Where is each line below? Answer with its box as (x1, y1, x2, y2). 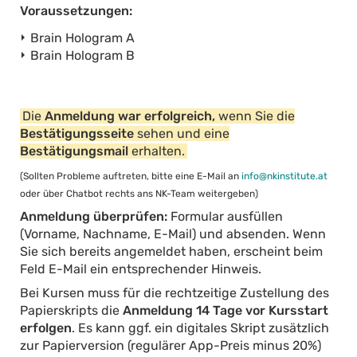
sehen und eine (136, 125, 229, 141)
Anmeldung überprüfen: (19, 208, 167, 224)
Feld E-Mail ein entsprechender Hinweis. (19, 261, 261, 277)
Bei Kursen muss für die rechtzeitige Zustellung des (19, 284, 329, 300)
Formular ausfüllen (167, 208, 283, 224)
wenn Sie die (218, 108, 295, 124)
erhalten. (131, 143, 185, 159)
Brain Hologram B (29, 47, 135, 63)
